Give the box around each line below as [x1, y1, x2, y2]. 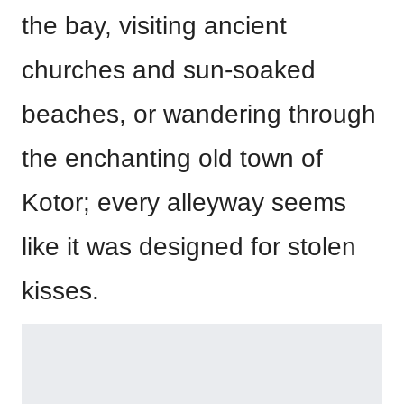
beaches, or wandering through [22, 100, 376, 129]
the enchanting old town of [22, 144, 323, 173]
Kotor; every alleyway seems [22, 188, 346, 217]
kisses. [22, 277, 99, 306]
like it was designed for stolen [22, 233, 356, 262]
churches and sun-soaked [22, 56, 316, 85]
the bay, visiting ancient [22, 12, 287, 41]
